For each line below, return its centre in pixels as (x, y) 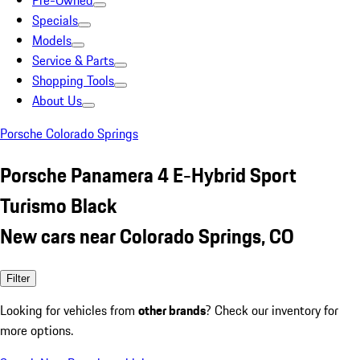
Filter (18, 278)
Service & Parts (73, 60)
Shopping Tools (73, 80)
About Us (57, 100)
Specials (55, 20)
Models (52, 40)
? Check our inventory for (272, 310)
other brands (172, 310)
